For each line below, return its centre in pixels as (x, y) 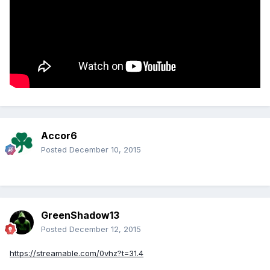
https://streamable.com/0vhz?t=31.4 (77, 253)
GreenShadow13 (80, 215)
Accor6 (59, 135)
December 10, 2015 (105, 149)
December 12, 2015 (105, 229)
